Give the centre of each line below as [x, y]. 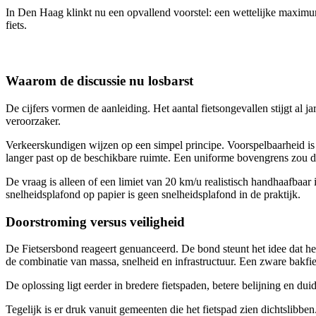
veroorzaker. [33, 121]
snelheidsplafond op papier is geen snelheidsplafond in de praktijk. [153, 194]
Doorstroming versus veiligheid [95, 221]
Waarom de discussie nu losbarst [99, 81]
